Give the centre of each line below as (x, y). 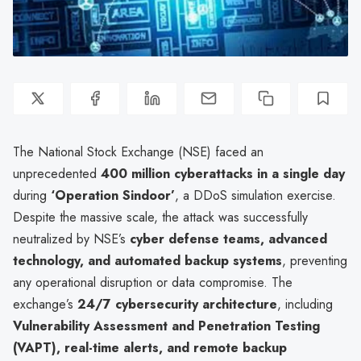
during (32, 195)
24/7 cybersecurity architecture (177, 304)
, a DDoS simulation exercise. (255, 195)
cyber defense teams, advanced (228, 239)
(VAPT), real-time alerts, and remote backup (150, 347)
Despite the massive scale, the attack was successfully (160, 217)
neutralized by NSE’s (71, 239)
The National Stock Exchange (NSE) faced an (138, 151)
